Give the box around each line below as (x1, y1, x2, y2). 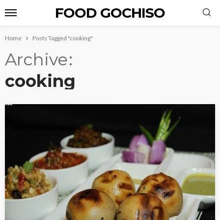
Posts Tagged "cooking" (32, 34, 93, 42)
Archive (5, 49, 68, 70)
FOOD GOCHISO (55, 4, 165, 21)
